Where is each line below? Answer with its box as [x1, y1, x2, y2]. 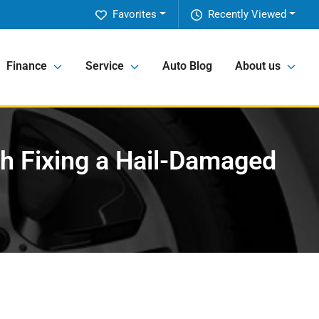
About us [235, 59, 281, 73]
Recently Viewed [208, 8, 287, 21]
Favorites [113, 8, 157, 21]
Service [85, 59, 124, 73]
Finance [6, 59, 47, 73]
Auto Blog [162, 59, 212, 73]
